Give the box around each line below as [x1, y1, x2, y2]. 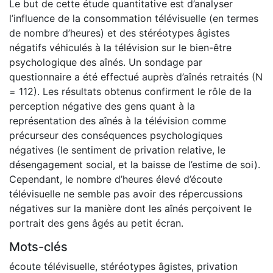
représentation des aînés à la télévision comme [9, 114, 226, 127]
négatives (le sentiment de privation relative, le [9, 143, 225, 156]
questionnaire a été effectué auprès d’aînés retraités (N [9, 70, 263, 83]
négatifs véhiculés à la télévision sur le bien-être [9, 41, 232, 54]
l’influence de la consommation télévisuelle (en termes [9, 12, 258, 24]
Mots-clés [9, 239, 68, 254]
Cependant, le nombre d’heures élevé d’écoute [9, 172, 222, 185]
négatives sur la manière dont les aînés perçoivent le [9, 202, 252, 214]
